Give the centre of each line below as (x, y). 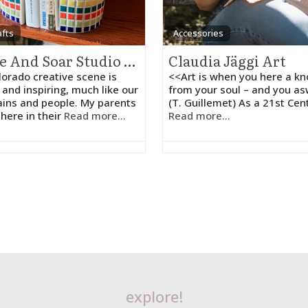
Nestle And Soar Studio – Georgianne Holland (130, 60)
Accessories (199, 33)
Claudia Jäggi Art (227, 60)
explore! (154, 296)
